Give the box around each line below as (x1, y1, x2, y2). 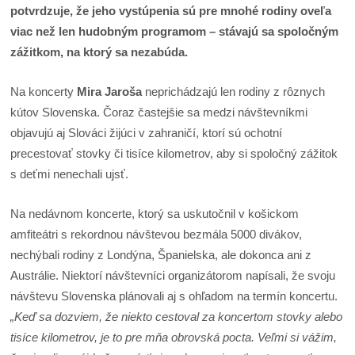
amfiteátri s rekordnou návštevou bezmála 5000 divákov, (10, 227, 303, 242)
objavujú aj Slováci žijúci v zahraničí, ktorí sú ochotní (10, 125, 283, 139)
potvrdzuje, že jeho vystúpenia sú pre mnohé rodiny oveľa (10, 3, 332, 17)
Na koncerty (10, 84, 78, 98)
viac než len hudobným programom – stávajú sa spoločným (10, 24, 339, 38)
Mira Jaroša (77, 84, 146, 98)
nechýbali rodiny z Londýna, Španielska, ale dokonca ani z (10, 248, 312, 262)
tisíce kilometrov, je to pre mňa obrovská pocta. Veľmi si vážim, (10, 330, 338, 345)
